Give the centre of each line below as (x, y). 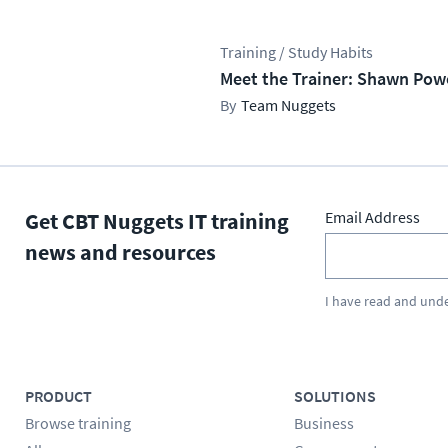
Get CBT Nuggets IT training (157, 220)
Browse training (78, 422)
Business (323, 422)
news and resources (120, 251)
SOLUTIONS (334, 395)
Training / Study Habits (296, 51)
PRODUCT (58, 395)
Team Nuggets (288, 104)
